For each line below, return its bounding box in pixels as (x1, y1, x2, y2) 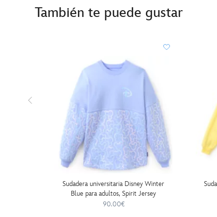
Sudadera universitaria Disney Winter (62, 180, 164, 188)
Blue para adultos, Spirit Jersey (71, 189, 156, 198)
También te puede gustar (35, 5, 183, 21)
